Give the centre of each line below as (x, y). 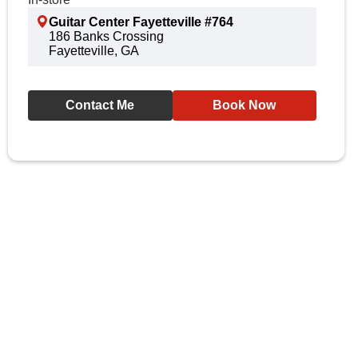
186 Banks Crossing (106, 36)
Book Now (245, 105)
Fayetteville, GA (94, 51)
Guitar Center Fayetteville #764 (141, 22)
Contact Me (100, 105)
